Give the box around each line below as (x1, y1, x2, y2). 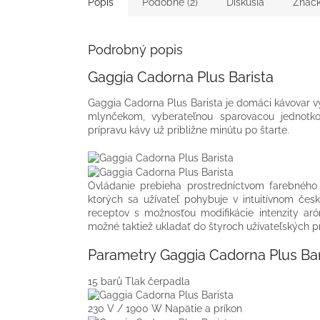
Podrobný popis (88, 41, 183, 57)
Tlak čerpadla (125, 275, 190, 287)
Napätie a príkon (165, 303, 242, 315)
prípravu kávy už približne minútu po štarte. (88, 124, 289, 136)
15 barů (88, 275, 125, 287)
